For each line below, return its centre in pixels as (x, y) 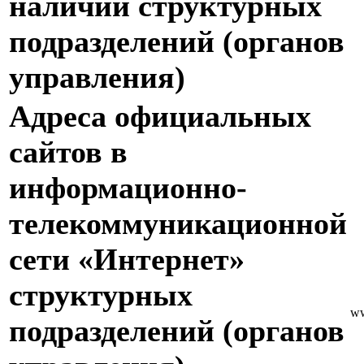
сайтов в (68, 152)
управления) (97, 78)
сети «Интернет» (127, 260)
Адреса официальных (160, 117)
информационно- (128, 188)
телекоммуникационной (178, 224)
